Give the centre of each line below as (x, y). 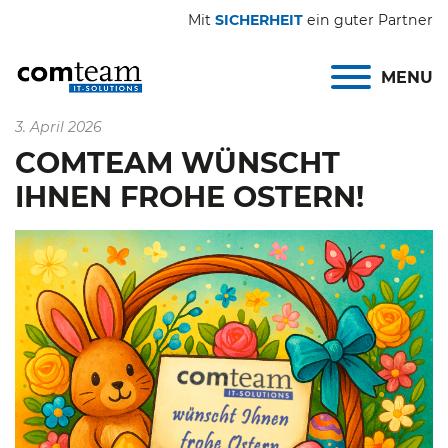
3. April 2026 (58, 127)
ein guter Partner (368, 20)
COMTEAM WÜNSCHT (177, 162)
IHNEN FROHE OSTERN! (189, 196)
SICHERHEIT (259, 20)
